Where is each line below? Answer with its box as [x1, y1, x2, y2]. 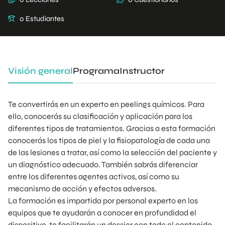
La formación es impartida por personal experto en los [8, 196, 198, 205]
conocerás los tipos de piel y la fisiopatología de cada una [8, 136, 210, 145]
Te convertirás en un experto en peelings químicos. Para [8, 99, 204, 109]
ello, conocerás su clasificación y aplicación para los [8, 111, 192, 121]
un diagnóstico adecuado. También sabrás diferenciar [8, 160, 198, 169]
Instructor [120, 65, 165, 76]
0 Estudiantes [20, 14, 64, 23]
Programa [73, 65, 120, 76]
